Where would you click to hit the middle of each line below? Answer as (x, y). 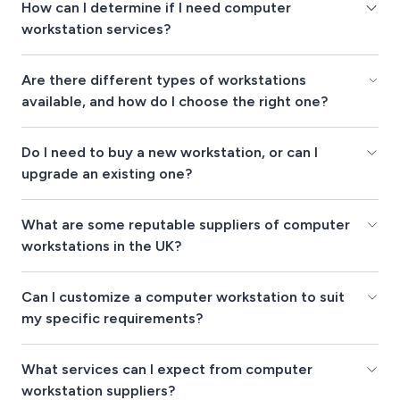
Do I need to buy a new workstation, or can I (170, 153)
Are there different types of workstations (164, 80)
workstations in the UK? (101, 246)
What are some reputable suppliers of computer (186, 225)
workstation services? (96, 29)
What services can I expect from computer (167, 370)
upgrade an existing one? (107, 174)
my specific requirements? (112, 319)
